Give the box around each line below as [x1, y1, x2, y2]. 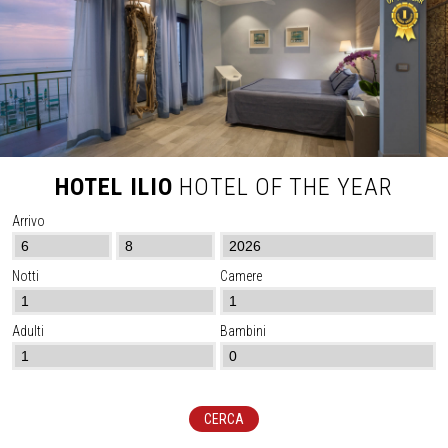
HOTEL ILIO [55, 173, 173, 202]
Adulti [12, 323, 44, 340]
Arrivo [12, 213, 45, 230]
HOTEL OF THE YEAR [173, 173, 393, 202]
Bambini [219, 323, 266, 340]
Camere [219, 268, 262, 285]
